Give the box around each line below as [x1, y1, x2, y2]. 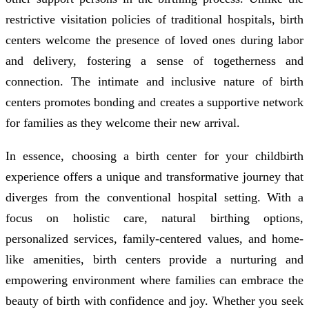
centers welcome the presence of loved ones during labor [6, 33, 303, 48]
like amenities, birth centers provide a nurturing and [6, 252, 303, 267]
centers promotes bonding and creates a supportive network [6, 95, 303, 110]
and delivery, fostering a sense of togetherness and [6, 54, 303, 68]
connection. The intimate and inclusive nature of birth [6, 74, 303, 89]
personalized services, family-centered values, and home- [6, 232, 303, 246]
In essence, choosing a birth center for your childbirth [6, 149, 303, 163]
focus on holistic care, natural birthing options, [6, 211, 303, 226]
